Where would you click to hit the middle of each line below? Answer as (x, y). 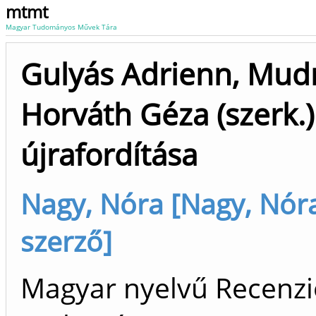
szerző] (66, 241)
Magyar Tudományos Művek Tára (61, 27)
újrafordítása (109, 154)
